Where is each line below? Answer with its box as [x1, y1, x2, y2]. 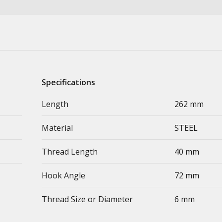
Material [42, 122, 73, 133]
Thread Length [42, 146, 98, 157]
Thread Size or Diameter [42, 193, 133, 205]
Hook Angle [42, 169, 85, 181]
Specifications [42, 76, 95, 88]
